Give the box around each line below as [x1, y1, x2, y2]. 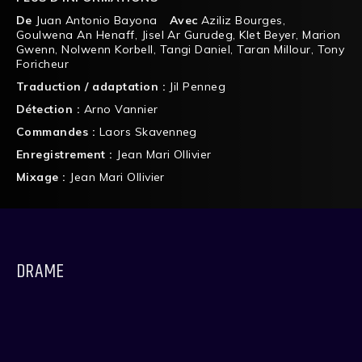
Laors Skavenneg [99, 124, 197, 139]
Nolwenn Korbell [61, 41, 154, 57]
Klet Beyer [239, 27, 297, 42]
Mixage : [16, 169, 70, 184]
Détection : [16, 101, 84, 116]
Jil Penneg [169, 78, 226, 94]
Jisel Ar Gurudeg [141, 27, 234, 42]
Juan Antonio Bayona [36, 12, 158, 27]
